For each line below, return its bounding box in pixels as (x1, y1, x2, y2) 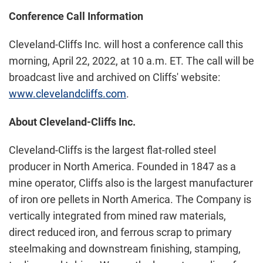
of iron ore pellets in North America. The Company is (9, 193, 251, 205)
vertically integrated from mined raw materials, (9, 210, 226, 222)
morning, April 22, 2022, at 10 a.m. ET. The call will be (9, 55, 254, 67)
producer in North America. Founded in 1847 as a (9, 160, 236, 173)
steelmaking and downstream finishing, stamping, (9, 242, 241, 255)
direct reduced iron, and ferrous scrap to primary (9, 226, 232, 238)
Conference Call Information (9, 10, 143, 22)
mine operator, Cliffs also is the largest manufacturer (9, 177, 253, 189)
